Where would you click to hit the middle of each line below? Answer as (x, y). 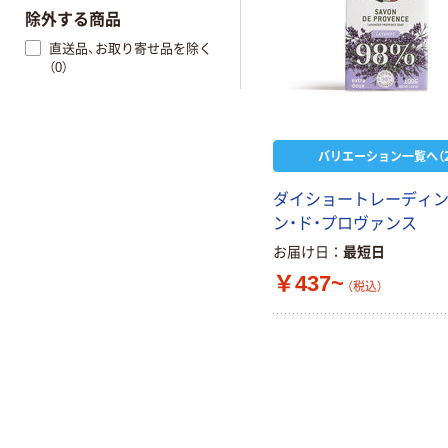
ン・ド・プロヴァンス (345, 224)
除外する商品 (73, 19)
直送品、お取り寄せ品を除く (130, 48)
